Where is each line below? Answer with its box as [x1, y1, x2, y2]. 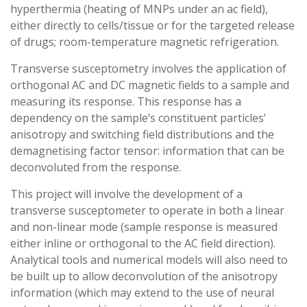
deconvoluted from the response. [10, 160, 181, 175]
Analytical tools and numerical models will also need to [10, 252, 288, 267]
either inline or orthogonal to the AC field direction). [10, 236, 275, 251]
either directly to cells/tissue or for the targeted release [10, 18, 295, 33]
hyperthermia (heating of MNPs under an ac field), [10, 1, 268, 16]
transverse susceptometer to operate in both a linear [10, 203, 284, 218]
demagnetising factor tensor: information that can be [10, 143, 284, 158]
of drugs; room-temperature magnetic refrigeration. [10, 34, 279, 49]
